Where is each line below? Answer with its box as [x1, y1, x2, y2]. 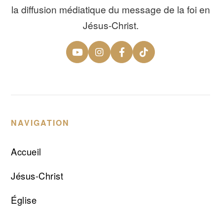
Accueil [11, 145, 41, 158]
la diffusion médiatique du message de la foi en [11, 2, 210, 16]
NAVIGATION [11, 117, 70, 129]
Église [11, 193, 37, 206]
